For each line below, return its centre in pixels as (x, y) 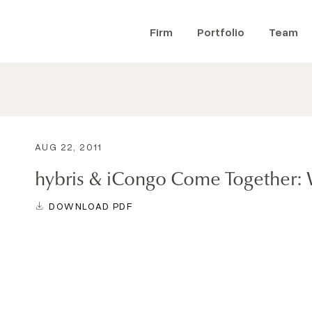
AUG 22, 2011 (69, 147)
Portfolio (221, 32)
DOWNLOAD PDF (91, 205)
